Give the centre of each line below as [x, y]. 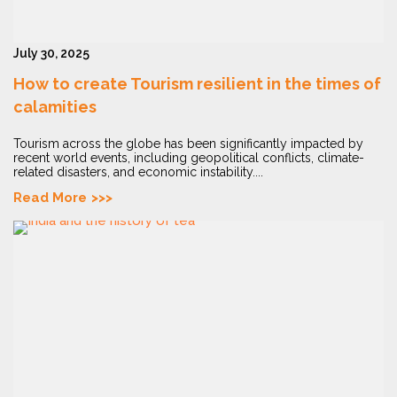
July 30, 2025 [51, 54]
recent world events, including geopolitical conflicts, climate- [189, 158]
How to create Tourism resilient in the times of [197, 84]
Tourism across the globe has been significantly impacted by [188, 144]
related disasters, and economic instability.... [138, 172]
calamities [55, 107]
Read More [50, 198]
